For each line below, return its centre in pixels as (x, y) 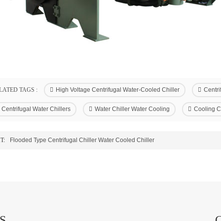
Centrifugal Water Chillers (36, 109)
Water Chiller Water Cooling (132, 109)
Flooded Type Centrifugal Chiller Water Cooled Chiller (82, 140)
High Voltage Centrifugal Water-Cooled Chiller (117, 90)
